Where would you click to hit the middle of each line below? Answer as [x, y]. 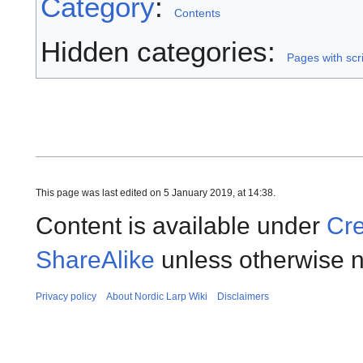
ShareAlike [95, 259]
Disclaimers [243, 296]
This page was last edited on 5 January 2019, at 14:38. [156, 192]
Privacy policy [66, 296]
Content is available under [181, 225]
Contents [197, 13]
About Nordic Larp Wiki [157, 296]
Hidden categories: [162, 51]
